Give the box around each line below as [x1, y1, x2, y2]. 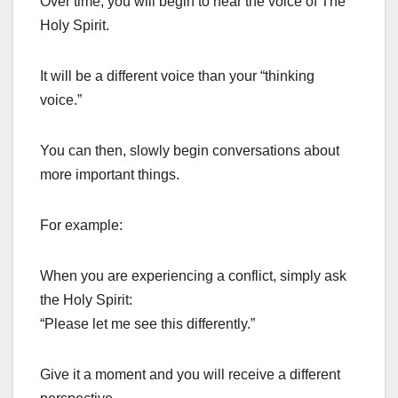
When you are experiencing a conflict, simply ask [40, 268, 346, 284]
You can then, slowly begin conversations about [40, 143, 339, 159]
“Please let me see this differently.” [40, 316, 255, 332]
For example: [40, 218, 123, 234]
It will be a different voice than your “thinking [40, 68, 314, 84]
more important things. [40, 167, 179, 183]
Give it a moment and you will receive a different [40, 367, 340, 383]
